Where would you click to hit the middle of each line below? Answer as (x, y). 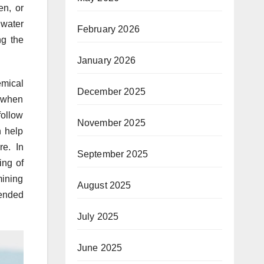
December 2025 (111, 91)
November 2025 (111, 123)
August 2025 (104, 185)
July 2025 (98, 216)
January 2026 (106, 60)
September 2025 (113, 154)
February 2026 (108, 29)
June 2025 (100, 247)
